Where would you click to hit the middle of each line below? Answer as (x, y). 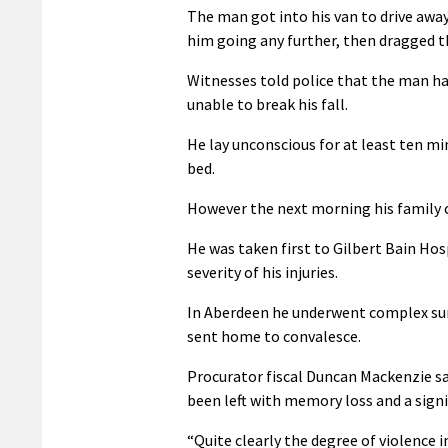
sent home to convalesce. (274, 335)
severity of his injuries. (262, 271)
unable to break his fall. (267, 103)
